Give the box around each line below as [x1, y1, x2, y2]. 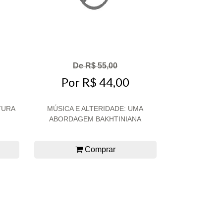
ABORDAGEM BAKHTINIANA [49, 115, 142, 123]
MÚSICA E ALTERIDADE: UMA [47, 105, 144, 113]
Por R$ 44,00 [61, 75, 129, 90]
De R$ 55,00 [73, 61, 118, 70]
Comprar [82, 145, 115, 154]
